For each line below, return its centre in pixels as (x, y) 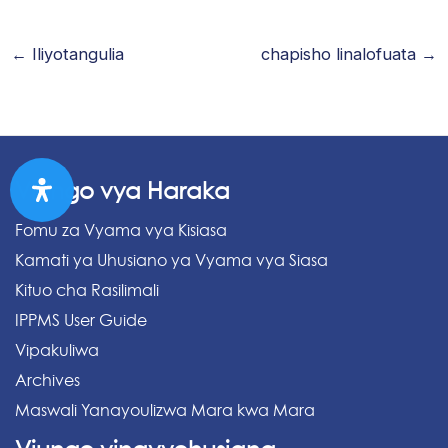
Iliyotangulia (75, 53)
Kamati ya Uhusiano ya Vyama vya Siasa (171, 260)
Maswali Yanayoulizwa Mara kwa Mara (165, 410)
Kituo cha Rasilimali (87, 290)
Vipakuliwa (57, 350)
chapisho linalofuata (341, 53)
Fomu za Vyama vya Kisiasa (121, 230)
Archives (47, 380)
